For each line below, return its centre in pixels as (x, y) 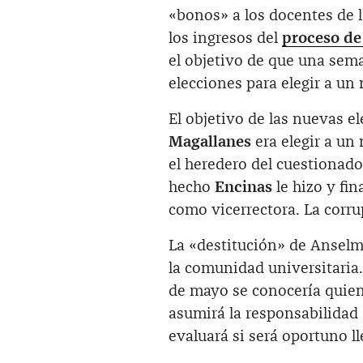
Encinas (243, 187)
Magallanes (210, 142)
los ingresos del (225, 38)
